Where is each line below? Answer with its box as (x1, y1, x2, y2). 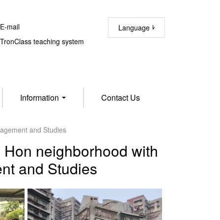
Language (118, 23, 152, 32)
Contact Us (101, 92, 140, 103)
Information (20, 92, 61, 103)
